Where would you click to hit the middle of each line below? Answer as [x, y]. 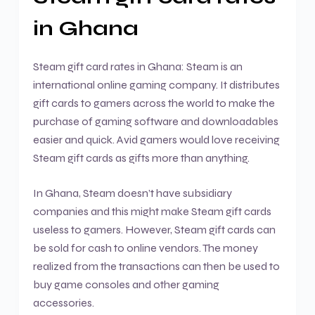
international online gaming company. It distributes [156, 85]
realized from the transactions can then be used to [156, 266]
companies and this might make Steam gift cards [152, 211]
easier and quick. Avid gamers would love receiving [156, 140]
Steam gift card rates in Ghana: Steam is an [137, 66]
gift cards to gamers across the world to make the [154, 103]
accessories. [64, 303]
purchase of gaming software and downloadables [155, 121]
